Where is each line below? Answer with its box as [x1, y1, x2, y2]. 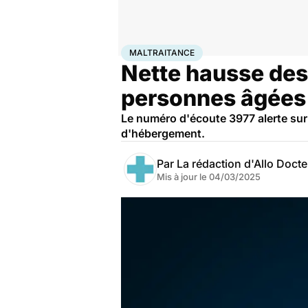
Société [173, 45, 202, 56]
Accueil [121, 45, 150, 56]
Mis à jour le [157, 171, 209, 182]
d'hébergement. [121, 126, 205, 140]
